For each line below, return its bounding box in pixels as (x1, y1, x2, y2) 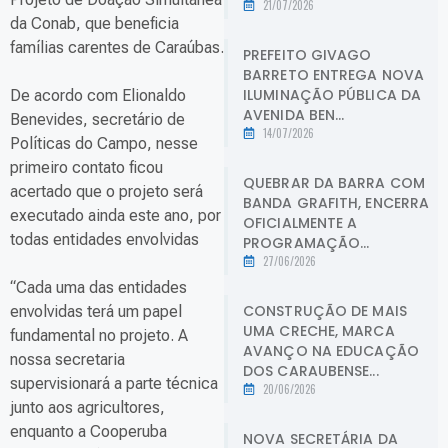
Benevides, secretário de (10, 110, 185, 130)
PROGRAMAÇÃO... (243, 232, 370, 253)
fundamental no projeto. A (10, 326, 188, 346)
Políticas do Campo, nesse (10, 134, 198, 154)
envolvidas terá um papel (10, 302, 182, 322)
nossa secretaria (10, 350, 125, 370)
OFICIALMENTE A (243, 212, 358, 233)
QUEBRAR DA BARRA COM (243, 172, 426, 193)
